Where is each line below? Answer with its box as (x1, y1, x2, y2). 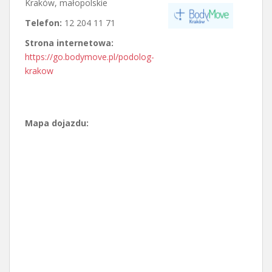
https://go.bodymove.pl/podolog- (25, 51, 154, 63)
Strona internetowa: (25, 37, 114, 49)
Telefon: (25, 17, 64, 29)
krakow (25, 65, 53, 77)
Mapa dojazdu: (25, 117, 89, 129)
